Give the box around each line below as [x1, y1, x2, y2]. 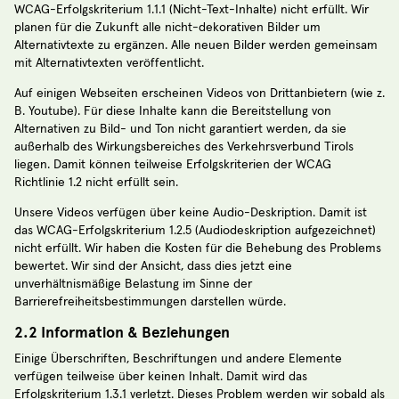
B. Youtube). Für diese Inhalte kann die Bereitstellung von [14, 104, 331, 118]
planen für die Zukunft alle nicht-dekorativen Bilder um [14, 20, 321, 34]
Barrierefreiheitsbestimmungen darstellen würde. [14, 295, 286, 308]
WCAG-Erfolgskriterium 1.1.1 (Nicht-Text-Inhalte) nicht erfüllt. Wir [14, 3, 369, 16]
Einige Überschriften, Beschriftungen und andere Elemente [14, 352, 342, 365]
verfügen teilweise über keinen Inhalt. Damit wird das [14, 370, 307, 383]
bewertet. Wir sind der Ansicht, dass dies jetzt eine [14, 259, 292, 273]
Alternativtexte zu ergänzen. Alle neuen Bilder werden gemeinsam [14, 38, 378, 52]
